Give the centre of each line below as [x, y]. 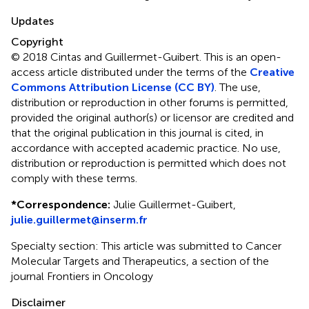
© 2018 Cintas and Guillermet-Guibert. [108, 57]
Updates [32, 21]
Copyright [37, 41]
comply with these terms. [74, 178]
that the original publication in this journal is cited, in [137, 132]
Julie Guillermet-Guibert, [173, 204]
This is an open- [243, 57]
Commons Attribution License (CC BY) [113, 87]
